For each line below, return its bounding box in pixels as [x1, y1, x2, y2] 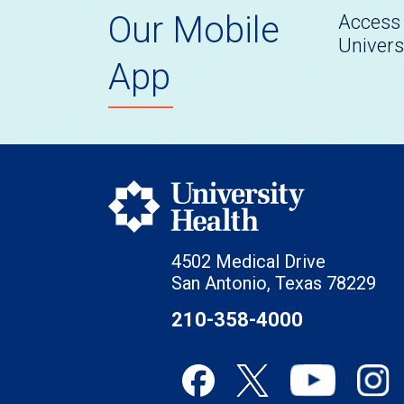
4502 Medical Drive [171, 250, 326, 272]
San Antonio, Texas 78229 [171, 271, 376, 294]
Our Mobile [108, 8, 280, 51]
